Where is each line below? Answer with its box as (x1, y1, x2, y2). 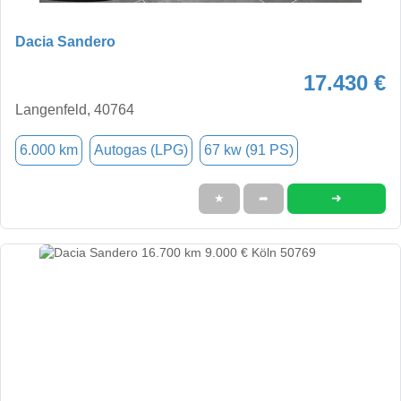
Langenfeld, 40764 (15, 101, 134, 117)
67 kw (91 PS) (204, 141, 294, 158)
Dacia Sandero (15, 33, 115, 49)
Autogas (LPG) (94, 141, 188, 158)
